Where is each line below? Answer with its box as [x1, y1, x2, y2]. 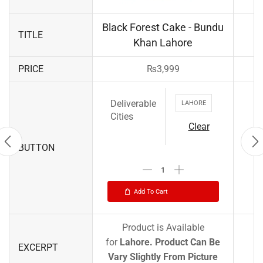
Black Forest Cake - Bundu [102, 21, 224, 34]
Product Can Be [155, 237, 220, 248]
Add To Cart [134, 187, 168, 195]
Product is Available [122, 222, 204, 234]
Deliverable [110, 98, 156, 110]
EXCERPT [18, 242, 58, 254]
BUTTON [18, 142, 55, 154]
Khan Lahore [133, 36, 193, 49]
